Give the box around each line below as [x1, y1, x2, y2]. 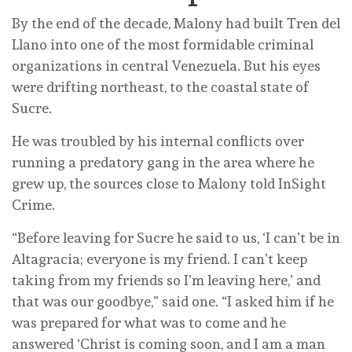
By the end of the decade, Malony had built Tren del [12, 15, 340, 32]
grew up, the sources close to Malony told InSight [12, 175, 326, 192]
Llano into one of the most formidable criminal [12, 36, 313, 53]
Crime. [12, 196, 58, 214]
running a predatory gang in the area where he [12, 154, 314, 171]
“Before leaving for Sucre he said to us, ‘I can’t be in [12, 229, 340, 247]
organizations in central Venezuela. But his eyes [12, 57, 321, 75]
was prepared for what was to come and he [12, 314, 286, 332]
